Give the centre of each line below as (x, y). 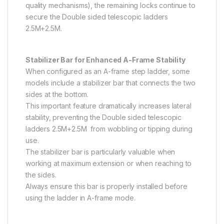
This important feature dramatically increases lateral (108, 106)
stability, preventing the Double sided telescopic (104, 117)
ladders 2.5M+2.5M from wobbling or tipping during (109, 129)
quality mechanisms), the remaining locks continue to (110, 5)
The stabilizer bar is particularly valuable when (100, 152)
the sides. (41, 175)
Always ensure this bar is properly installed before (106, 186)
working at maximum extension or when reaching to (109, 163)
